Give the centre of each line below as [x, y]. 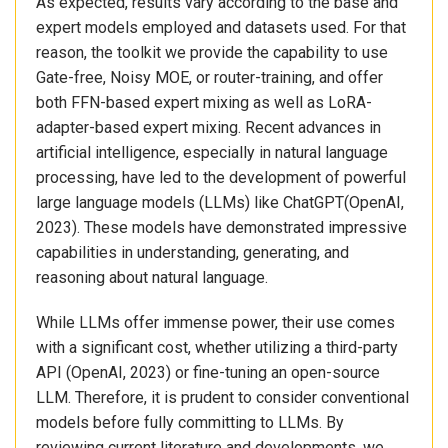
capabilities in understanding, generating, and [192, 252]
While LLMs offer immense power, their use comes [215, 323]
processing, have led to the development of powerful [221, 177]
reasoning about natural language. [152, 277]
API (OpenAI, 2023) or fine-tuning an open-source [208, 373]
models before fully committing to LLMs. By [190, 423]
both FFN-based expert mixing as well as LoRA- [204, 102]
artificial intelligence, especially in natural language [212, 152]
